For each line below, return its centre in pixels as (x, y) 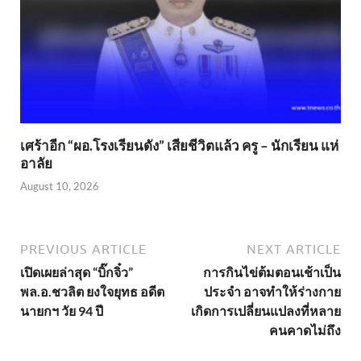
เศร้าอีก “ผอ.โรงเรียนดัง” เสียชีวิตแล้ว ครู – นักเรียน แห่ (179, 145)
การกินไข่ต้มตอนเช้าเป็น (272, 272)
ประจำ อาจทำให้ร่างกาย (272, 292)
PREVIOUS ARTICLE (83, 249)
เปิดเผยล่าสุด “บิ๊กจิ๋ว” (77, 272)
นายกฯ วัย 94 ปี (62, 311)
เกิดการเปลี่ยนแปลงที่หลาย (266, 311)
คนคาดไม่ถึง (305, 330)
